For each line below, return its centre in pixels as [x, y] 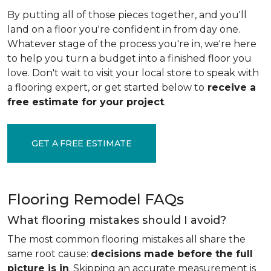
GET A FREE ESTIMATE [82, 143]
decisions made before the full [172, 254]
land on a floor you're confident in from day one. [124, 29]
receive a [230, 87]
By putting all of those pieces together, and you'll [127, 15]
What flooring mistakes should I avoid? [117, 220]
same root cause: [49, 254]
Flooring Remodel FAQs [96, 199]
